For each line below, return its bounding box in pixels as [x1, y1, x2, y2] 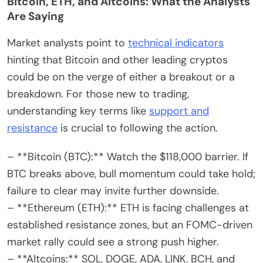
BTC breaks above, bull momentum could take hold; [7, 167, 255, 181]
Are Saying [7, 9, 64, 24]
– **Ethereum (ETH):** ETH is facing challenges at [7, 201, 249, 215]
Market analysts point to [7, 36, 128, 50]
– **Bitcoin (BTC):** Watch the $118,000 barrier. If [7, 150, 248, 164]
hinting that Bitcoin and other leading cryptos [7, 53, 228, 68]
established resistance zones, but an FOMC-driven [7, 218, 252, 232]
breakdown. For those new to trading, [7, 87, 189, 102]
